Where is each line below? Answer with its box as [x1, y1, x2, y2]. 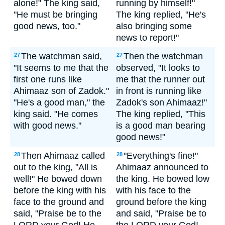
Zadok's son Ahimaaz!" [116, 97, 207, 107]
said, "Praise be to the [14, 208, 101, 218]
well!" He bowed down [14, 174, 102, 184]
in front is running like [116, 86, 201, 96]
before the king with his [14, 185, 106, 195]
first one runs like [14, 74, 82, 84]
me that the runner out [116, 74, 205, 84]
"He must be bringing [14, 10, 97, 20]
